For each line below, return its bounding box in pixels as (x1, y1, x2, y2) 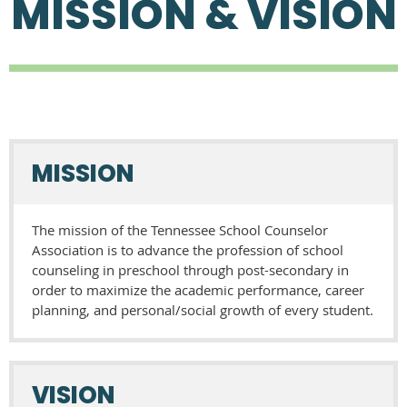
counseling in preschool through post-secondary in (32, 260, 349, 279)
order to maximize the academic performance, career (32, 280, 364, 299)
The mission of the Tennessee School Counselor (32, 220, 328, 239)
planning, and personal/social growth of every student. (32, 300, 373, 319)
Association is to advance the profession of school (32, 240, 343, 259)
